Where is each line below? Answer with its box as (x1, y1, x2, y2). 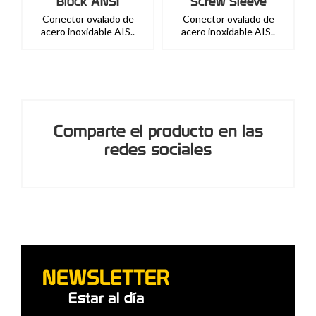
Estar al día (68, 288, 145, 308)
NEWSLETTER (42, 265, 170, 291)
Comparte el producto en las (53, 121, 263, 142)
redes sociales (104, 139, 212, 160)
